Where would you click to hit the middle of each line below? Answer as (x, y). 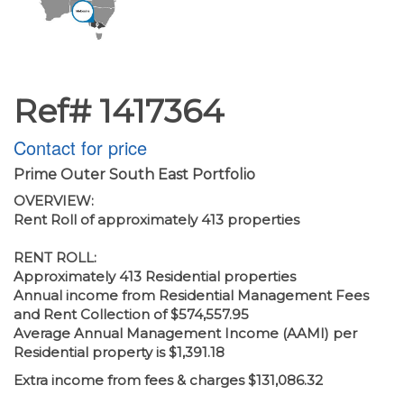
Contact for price (80, 148)
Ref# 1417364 (119, 111)
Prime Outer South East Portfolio (134, 175)
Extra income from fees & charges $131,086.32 (168, 381)
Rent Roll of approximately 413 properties (156, 220)
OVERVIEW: (54, 201)
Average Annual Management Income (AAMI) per (185, 334)
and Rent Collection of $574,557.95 (131, 315)
